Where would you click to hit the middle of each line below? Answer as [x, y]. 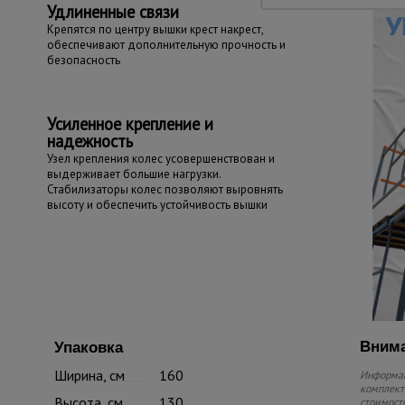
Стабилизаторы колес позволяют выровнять [165, 189]
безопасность [83, 60]
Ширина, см [89, 375]
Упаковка [89, 348]
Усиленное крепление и [130, 124]
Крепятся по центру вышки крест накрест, [155, 29]
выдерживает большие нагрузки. [133, 174]
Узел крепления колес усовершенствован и [160, 159]
